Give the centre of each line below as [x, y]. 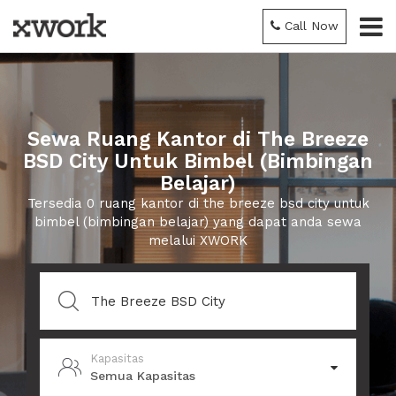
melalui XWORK [198, 240]
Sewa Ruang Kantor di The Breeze [198, 139]
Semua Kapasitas [143, 375]
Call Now [312, 26]
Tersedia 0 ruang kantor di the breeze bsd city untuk [198, 203]
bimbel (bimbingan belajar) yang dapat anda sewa [198, 222]
